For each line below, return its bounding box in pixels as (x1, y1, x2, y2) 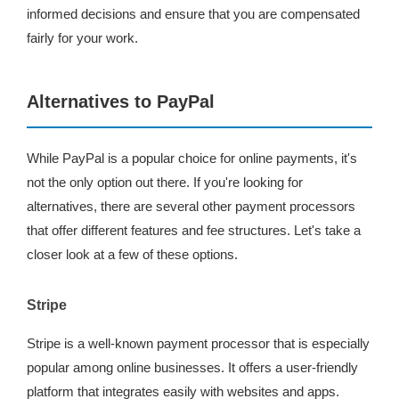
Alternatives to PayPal (27, 92, 215, 111)
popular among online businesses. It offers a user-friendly (27, 360, 358, 375)
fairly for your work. (27, 30, 138, 45)
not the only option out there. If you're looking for (27, 175, 303, 190)
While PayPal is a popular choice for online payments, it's (27, 151, 357, 166)
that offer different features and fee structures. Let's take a (27, 223, 361, 238)
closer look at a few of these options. (27, 247, 238, 262)
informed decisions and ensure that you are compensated (27, 6, 360, 21)
